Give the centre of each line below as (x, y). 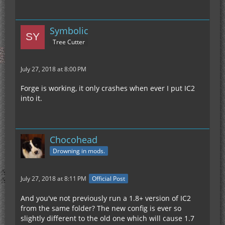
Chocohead (74, 139)
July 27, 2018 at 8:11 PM (53, 178)
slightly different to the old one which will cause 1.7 (107, 218)
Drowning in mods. (79, 151)
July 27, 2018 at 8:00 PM (53, 69)
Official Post (108, 178)
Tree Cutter (69, 42)
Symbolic (69, 30)
